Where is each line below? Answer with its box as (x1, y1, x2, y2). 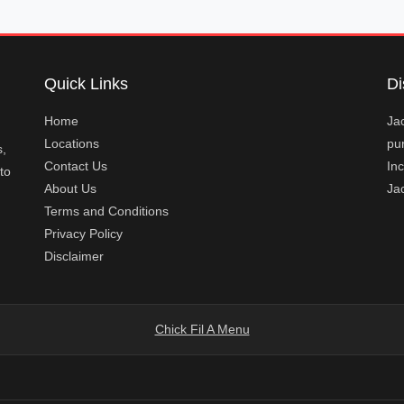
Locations (43, 136, 99, 151)
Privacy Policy (43, 226, 123, 241)
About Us (43, 181, 96, 196)
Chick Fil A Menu (154, 322, 250, 336)
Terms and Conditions (43, 204, 169, 218)
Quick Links (43, 75, 128, 93)
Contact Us (43, 159, 107, 173)
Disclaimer (43, 249, 104, 263)
